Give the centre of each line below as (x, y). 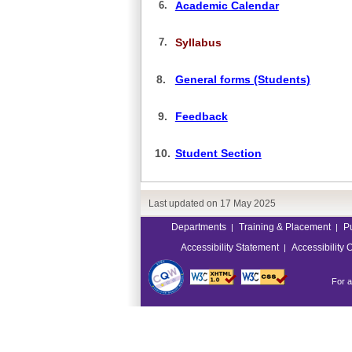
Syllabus (198, 43)
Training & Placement (285, 227)
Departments (199, 227)
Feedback (201, 117)
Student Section (218, 154)
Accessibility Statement (229, 248)
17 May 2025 (247, 204)
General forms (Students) (242, 80)
